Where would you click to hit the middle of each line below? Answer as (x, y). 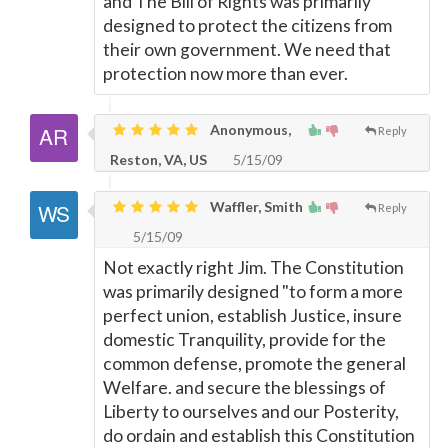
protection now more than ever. (225, 73)
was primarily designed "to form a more (253, 291)
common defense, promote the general (254, 363)
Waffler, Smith (255, 206)
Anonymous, (249, 129)
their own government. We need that (247, 49)
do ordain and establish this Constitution (259, 435)
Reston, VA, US (158, 159)
